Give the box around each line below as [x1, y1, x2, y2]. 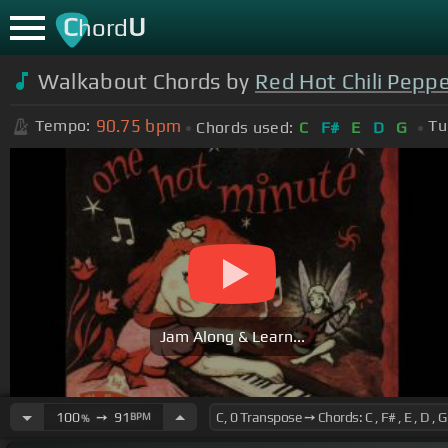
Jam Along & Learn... [159, 327, 305, 347]
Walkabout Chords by [37, 68, 255, 94]
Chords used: [196, 117, 294, 137]
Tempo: [34, 116, 91, 136]
